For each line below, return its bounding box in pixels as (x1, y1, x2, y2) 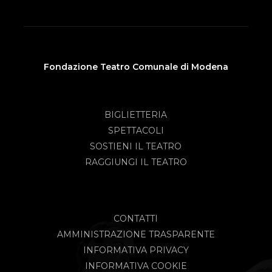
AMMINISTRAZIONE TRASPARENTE (56, 228, 215, 240)
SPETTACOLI (107, 125, 164, 137)
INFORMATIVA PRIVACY (83, 244, 189, 256)
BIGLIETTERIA (104, 109, 168, 121)
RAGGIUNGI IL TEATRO (84, 157, 187, 168)
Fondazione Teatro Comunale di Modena (43, 61, 228, 72)
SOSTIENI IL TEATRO (90, 141, 182, 152)
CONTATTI (114, 212, 158, 224)
